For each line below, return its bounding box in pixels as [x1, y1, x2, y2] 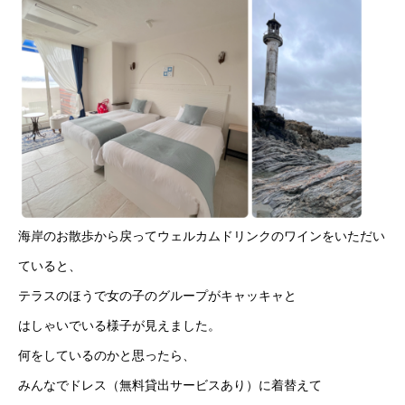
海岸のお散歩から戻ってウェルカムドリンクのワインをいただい [18, 229, 385, 243]
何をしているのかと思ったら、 [18, 348, 195, 363]
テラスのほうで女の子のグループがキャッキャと [18, 288, 297, 303]
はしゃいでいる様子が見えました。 [18, 318, 221, 333]
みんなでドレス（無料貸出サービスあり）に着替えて [18, 378, 322, 392]
